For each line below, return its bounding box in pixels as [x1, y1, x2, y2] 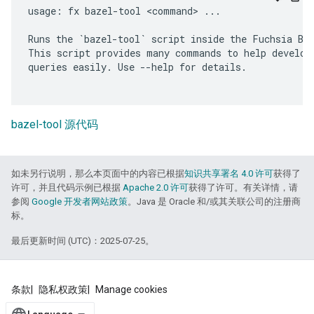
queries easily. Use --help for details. [28, 60, 247, 74]
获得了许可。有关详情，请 [189, 182, 298, 193]
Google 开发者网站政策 [32, 196, 128, 207]
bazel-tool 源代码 [11, 118, 98, 132]
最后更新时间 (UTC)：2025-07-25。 [11, 235, 154, 247]
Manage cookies [95, 284, 168, 296]
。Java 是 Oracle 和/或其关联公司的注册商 [128, 196, 301, 207]
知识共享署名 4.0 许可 [184, 168, 273, 179]
